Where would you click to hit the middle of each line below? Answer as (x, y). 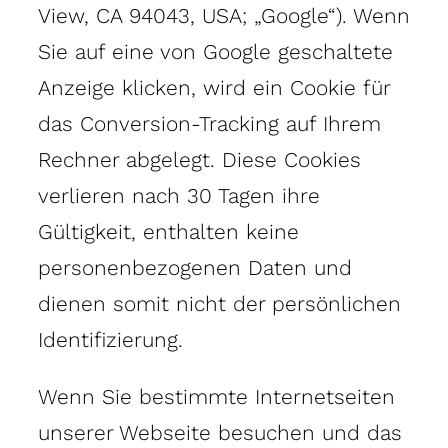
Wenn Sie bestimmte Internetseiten (216, 396)
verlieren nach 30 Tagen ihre (179, 195)
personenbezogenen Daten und (195, 267)
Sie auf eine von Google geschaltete (215, 51)
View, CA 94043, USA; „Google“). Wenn (224, 15)
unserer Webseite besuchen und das (220, 432)
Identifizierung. (110, 339)
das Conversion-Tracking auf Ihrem (209, 123)
